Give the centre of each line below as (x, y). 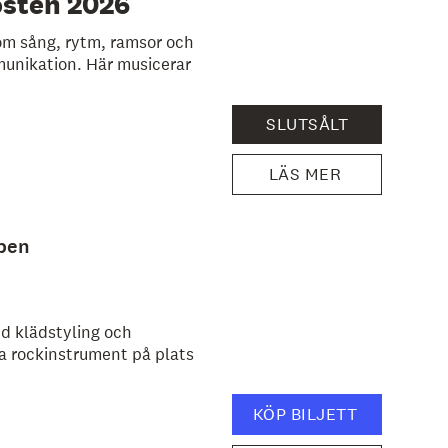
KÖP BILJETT (307, 413)
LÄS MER (307, 174)
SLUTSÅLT (307, 124)
